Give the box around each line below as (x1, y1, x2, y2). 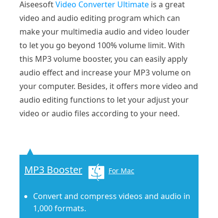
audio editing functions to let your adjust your (19, 94, 189, 105)
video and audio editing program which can (19, 12, 180, 23)
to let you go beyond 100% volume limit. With (19, 39, 185, 51)
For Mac (109, 165, 134, 175)
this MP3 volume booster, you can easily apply (19, 53, 187, 64)
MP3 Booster (24, 163, 82, 176)
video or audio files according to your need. (19, 108, 180, 119)
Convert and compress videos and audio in (33, 190, 190, 201)
